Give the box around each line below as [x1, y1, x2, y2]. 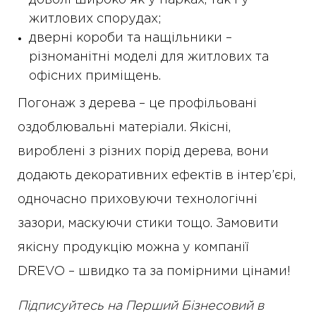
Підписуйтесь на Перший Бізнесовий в [18, 300, 264, 312]
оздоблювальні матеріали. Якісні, [18, 122, 231, 134]
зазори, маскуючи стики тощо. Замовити [18, 218, 279, 230]
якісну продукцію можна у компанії [18, 242, 248, 254]
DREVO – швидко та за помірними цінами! [18, 266, 291, 278]
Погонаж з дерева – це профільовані [18, 98, 257, 110]
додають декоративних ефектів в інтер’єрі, [18, 170, 296, 182]
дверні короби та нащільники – [29, 32, 232, 44]
